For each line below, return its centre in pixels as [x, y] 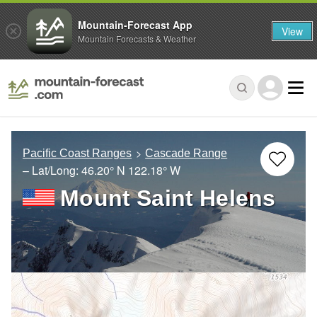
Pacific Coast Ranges [77, 154]
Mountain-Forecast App [135, 24]
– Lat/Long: [52, 171]
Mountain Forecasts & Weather [137, 38]
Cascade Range [186, 154]
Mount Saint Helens [168, 198]
